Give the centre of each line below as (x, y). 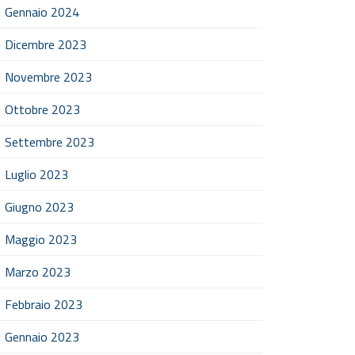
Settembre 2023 (50, 142)
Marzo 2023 (38, 272)
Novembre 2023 (48, 77)
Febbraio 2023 (44, 304)
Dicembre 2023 (46, 44)
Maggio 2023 (41, 239)
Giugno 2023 (39, 207)
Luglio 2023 (36, 174)
